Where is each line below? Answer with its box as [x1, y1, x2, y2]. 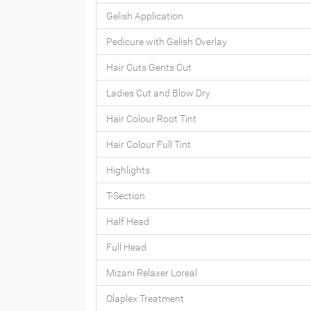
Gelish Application [106, 10, 183, 22]
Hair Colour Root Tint [106, 112, 196, 124]
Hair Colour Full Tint [106, 138, 191, 150]
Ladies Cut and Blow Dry [106, 87, 210, 99]
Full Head [106, 241, 146, 253]
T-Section [106, 190, 145, 201]
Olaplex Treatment [106, 292, 184, 304]
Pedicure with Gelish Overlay [106, 35, 227, 47]
